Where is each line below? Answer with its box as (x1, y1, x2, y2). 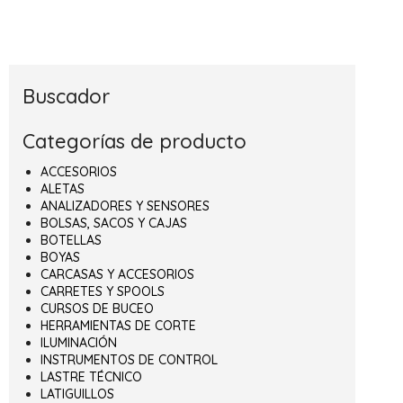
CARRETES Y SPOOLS (40, 282, 165, 300)
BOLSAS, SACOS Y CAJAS (40, 214, 187, 231)
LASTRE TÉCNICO (40, 368, 142, 385)
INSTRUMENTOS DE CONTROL (40, 351, 218, 368)
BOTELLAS (40, 231, 102, 248)
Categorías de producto (22, 128, 246, 154)
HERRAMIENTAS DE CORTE (40, 317, 196, 334)
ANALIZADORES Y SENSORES (40, 197, 210, 214)
